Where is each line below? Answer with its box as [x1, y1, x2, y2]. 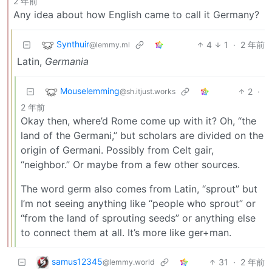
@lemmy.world [103, 257, 155, 267]
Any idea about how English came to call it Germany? [13, 8, 259, 21]
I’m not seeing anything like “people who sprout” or [21, 197, 256, 209]
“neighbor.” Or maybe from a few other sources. [21, 158, 240, 171]
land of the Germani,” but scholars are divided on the [21, 129, 263, 141]
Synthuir [56, 38, 89, 49]
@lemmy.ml [89, 39, 130, 49]
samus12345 [52, 256, 103, 267]
